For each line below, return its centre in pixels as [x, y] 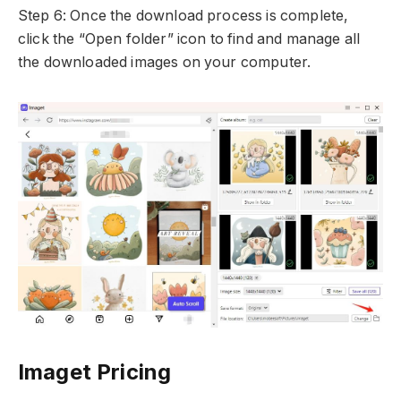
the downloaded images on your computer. [165, 63]
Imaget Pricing [95, 372]
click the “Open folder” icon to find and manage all [189, 39]
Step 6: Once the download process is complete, [183, 16]
